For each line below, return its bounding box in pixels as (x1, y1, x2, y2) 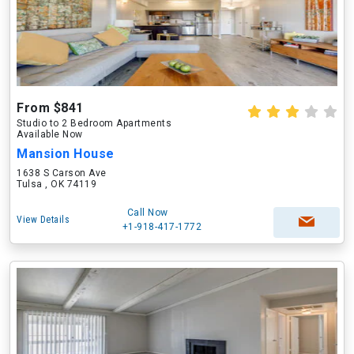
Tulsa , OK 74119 (17, 179, 96, 190)
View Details (17, 214, 70, 225)
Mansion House (17, 146, 115, 161)
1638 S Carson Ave (17, 168, 107, 179)
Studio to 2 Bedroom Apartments (17, 118, 171, 129)
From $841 (17, 100, 84, 115)
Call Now (126, 207, 168, 218)
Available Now (17, 129, 83, 140)
